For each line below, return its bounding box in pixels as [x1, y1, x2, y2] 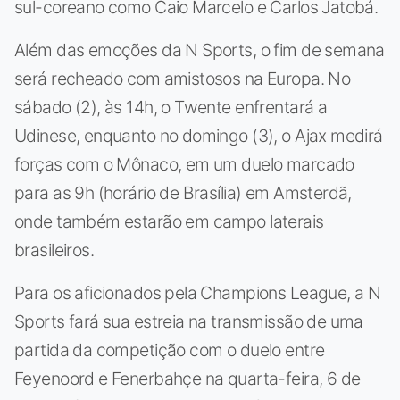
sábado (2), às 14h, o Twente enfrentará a [14, 96, 328, 118]
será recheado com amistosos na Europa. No [14, 67, 351, 89]
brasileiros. [14, 238, 95, 261]
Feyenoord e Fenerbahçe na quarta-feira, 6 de [14, 367, 361, 389]
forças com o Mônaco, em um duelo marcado [14, 153, 354, 175]
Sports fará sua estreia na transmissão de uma [14, 310, 363, 332]
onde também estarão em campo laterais [14, 210, 324, 232]
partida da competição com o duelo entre [14, 338, 325, 361]
